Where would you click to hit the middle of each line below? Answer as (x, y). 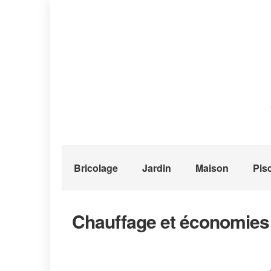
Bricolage (96, 168)
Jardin (157, 168)
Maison (212, 168)
